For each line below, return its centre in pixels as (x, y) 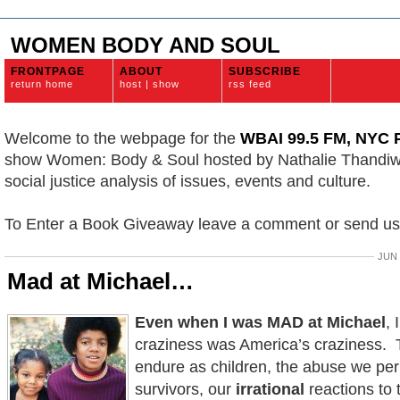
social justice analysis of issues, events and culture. (187, 181)
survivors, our (185, 389)
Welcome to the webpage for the (122, 138)
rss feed (250, 84)
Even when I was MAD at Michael (260, 322)
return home (42, 84)
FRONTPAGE (48, 71)
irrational (270, 389)
